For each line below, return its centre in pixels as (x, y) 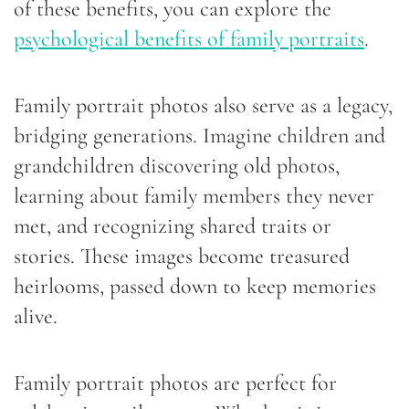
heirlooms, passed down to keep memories (195, 286)
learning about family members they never (194, 195)
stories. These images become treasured (182, 256)
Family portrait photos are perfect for (175, 383)
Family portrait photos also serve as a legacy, (203, 105)
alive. (36, 316)
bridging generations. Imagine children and (199, 135)
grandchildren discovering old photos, (177, 165)
